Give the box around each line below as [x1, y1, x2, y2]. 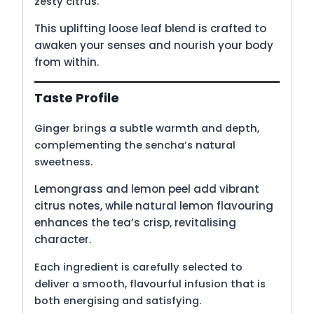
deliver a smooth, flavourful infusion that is [34, 276, 266, 291]
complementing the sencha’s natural [34, 137, 235, 152]
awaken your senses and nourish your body [34, 38, 273, 53]
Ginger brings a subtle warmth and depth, [34, 121, 259, 135]
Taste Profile [34, 88, 119, 107]
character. [34, 231, 91, 247]
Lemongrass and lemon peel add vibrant [34, 181, 259, 196]
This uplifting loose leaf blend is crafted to [34, 21, 266, 36]
